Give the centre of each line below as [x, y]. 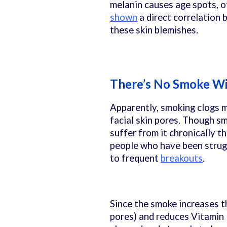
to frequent [135, 158]
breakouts [182, 158]
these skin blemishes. [155, 30]
